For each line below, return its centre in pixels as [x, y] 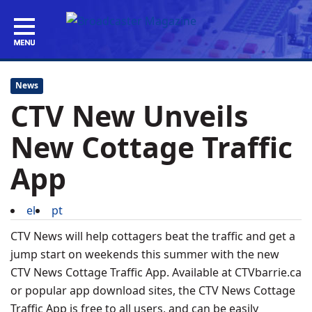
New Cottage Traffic [151, 147]
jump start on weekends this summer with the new [145, 254]
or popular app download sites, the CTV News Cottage [153, 290]
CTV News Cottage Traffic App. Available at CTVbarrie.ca [156, 272]
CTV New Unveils [129, 116]
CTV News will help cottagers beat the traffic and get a [153, 236]
